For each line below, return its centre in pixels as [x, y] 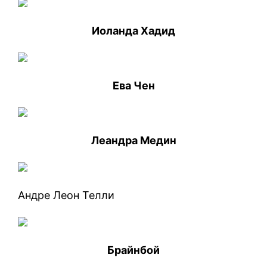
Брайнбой [133, 250]
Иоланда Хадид [133, 30]
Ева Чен [133, 85]
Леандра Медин [133, 140]
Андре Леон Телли [66, 195]
